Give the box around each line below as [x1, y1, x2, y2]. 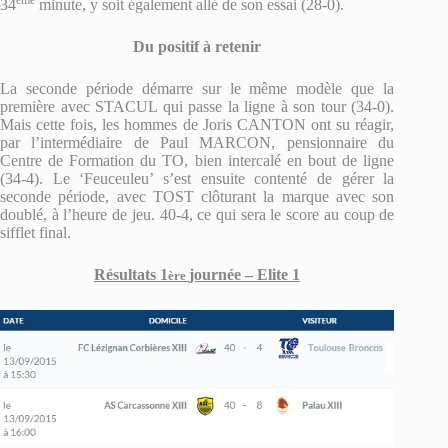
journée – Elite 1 [189, 266, 301, 283]
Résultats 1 [94, 266, 169, 283]
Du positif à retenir [133, 38, 262, 55]
